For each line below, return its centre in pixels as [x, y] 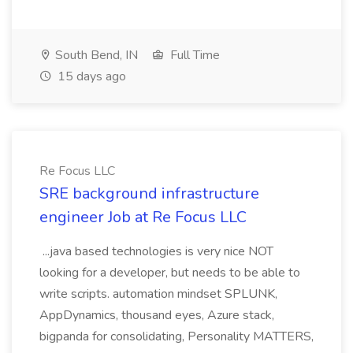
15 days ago [90, 76]
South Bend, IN [95, 55]
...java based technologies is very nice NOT [156, 251]
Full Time [193, 55]
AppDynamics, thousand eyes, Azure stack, [157, 315]
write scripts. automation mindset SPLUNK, [158, 294]
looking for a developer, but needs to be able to [170, 273]
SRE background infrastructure [149, 193]
